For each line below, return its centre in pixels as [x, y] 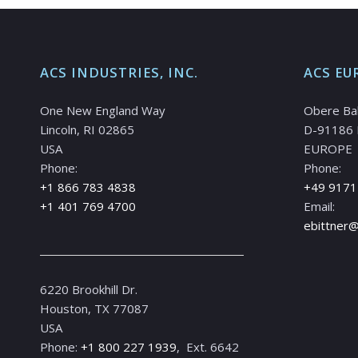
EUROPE [328, 148]
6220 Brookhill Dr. [89, 290]
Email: [319, 206]
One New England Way [103, 110]
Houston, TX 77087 [94, 309]
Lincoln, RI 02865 [87, 129]
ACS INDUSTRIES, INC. [119, 72]
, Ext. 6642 [208, 347]
